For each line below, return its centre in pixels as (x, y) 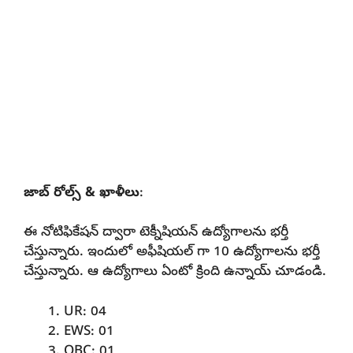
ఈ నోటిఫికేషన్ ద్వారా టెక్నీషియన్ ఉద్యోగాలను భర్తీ (156, 233)
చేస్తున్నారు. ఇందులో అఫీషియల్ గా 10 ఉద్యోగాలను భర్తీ (172, 253)
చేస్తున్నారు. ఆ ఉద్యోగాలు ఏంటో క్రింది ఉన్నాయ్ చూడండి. (175, 273)
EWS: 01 (89, 332)
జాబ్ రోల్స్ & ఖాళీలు (82, 193)
